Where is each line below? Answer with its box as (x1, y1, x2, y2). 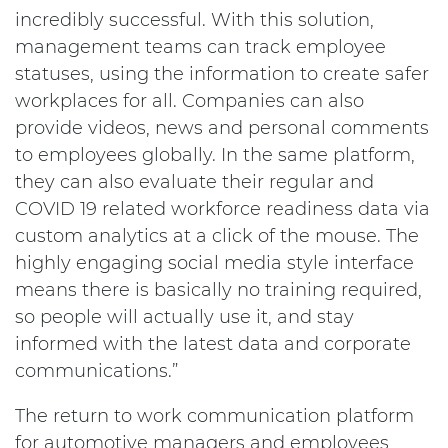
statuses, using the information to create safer (15, 63, 429, 85)
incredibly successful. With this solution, (15, 9, 374, 31)
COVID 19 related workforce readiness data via (15, 198, 430, 220)
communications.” (15, 360, 193, 382)
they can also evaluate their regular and (15, 171, 374, 193)
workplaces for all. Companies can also (15, 90, 364, 112)
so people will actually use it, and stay (15, 306, 354, 328)
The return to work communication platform (15, 405, 414, 427)
